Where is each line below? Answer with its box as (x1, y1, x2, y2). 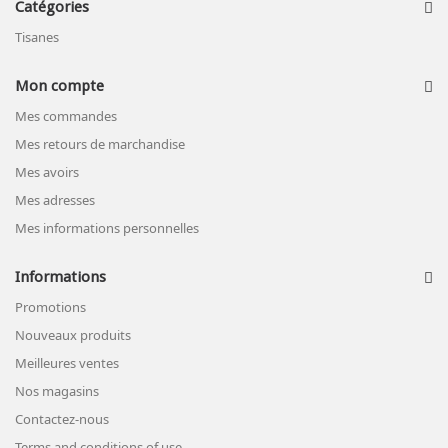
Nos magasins (15, 382, 99, 400)
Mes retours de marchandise (15, 135, 185, 153)
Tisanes (15, 28, 59, 46)
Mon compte (15, 77, 104, 95)
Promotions (15, 298, 86, 316)
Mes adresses (15, 191, 95, 209)
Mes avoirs (15, 163, 79, 181)
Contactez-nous (15, 410, 109, 428)
